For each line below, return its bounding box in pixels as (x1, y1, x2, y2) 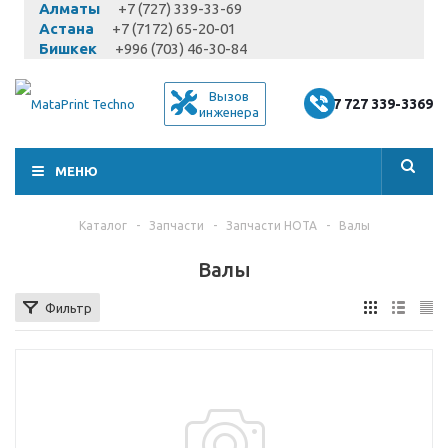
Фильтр (45, 301, 92, 315)
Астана (39, 20, 94, 37)
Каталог (78, 219, 127, 232)
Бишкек (39, 40, 97, 57)
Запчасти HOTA (225, 219, 317, 232)
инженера (198, 105, 259, 119)
